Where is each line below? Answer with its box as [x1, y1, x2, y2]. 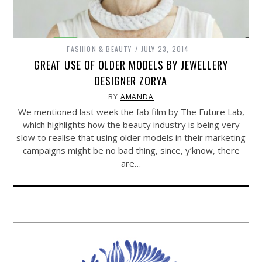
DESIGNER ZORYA [95, 73, 167, 89]
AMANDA [120, 92, 154, 102]
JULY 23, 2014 [140, 44, 189, 54]
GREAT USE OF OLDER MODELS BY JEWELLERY [33, 57, 229, 73]
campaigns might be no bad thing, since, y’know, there [22, 144, 240, 157]
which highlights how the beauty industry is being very [22, 119, 240, 131]
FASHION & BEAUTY [67, 44, 132, 54]
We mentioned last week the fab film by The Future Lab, [18, 106, 244, 118]
